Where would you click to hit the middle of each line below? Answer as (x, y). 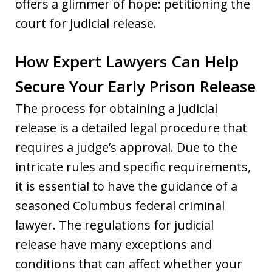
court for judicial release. (86, 23)
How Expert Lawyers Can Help (127, 61)
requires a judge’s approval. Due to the (126, 147)
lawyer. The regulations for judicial (114, 225)
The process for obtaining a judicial (116, 108)
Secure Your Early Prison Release (135, 86)
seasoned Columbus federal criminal (120, 205)
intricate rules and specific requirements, (133, 166)
